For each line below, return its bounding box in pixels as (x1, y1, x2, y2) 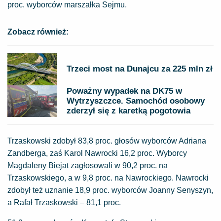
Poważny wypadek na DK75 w (67, 86, 183, 96)
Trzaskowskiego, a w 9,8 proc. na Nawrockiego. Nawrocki (7, 174, 209, 183)
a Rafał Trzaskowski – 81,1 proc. (7, 198, 121, 207)
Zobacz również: (7, 28, 69, 36)
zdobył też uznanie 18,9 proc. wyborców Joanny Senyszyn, (7, 186, 213, 195)
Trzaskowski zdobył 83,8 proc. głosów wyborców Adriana (7, 137, 206, 146)
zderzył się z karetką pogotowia (67, 106, 191, 115)
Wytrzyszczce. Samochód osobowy (67, 96, 205, 106)
